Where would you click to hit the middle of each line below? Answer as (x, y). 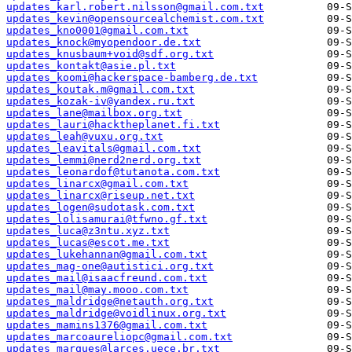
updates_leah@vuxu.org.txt (85, 137)
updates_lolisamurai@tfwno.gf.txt (107, 219)
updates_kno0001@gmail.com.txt (97, 31)
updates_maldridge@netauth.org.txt (110, 302)
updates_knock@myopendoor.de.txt (104, 42)
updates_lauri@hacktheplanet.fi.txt (113, 125)
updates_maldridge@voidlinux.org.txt (116, 313)
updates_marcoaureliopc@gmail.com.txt (119, 337)
